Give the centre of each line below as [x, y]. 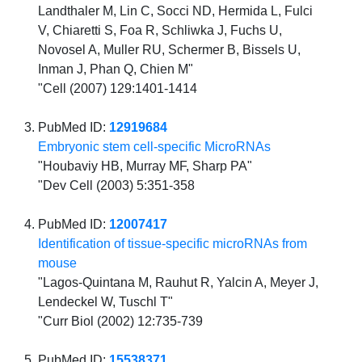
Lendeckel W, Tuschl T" [106, 302]
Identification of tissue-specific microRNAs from [173, 244]
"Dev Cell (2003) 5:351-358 [117, 186]
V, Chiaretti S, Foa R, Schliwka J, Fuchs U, [160, 31]
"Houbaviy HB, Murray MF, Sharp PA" [145, 166]
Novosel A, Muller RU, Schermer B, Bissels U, [170, 50]
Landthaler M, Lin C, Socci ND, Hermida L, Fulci [176, 11]
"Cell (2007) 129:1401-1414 [118, 89]
